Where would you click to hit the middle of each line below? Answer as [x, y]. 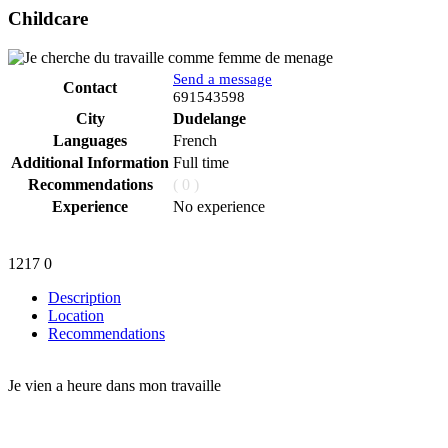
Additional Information [90, 163]
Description [84, 298]
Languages [90, 141]
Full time [201, 163]
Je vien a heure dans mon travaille [114, 386]
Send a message [222, 79]
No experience [219, 207]
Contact [90, 88]
